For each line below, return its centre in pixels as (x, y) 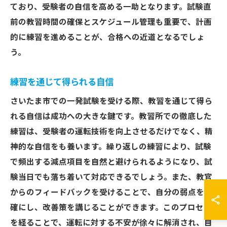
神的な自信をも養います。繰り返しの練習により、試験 (111, 147)
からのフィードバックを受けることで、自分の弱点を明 (111, 193)
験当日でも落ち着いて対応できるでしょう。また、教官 (111, 177)
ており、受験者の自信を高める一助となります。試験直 (111, 7)
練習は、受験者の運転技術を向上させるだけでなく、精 (111, 132)
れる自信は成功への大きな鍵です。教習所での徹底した (111, 117)
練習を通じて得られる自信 (62, 82)
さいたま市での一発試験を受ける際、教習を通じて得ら (111, 101)
